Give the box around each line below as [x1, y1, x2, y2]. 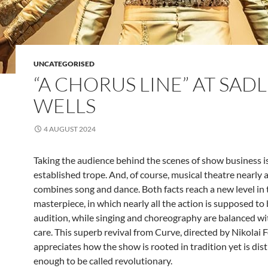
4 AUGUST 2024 [44, 124, 96, 133]
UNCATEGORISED [33, 59, 95, 68]
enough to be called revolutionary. [33, 255, 172, 266]
